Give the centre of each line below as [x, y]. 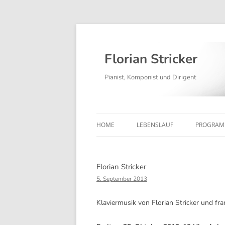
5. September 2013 [122, 179]
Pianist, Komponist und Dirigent [150, 77]
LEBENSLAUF [155, 125]
